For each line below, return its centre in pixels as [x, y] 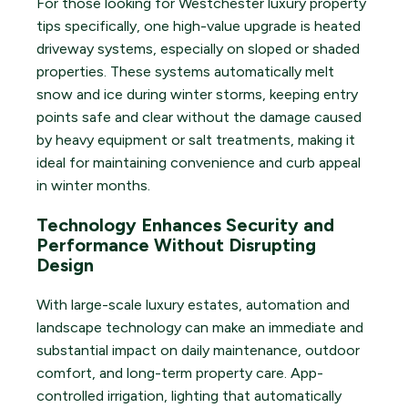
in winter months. [93, 186]
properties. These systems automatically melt [185, 72]
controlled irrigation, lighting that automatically [189, 396]
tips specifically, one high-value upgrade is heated [199, 26]
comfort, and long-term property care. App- [180, 373]
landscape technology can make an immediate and [200, 328]
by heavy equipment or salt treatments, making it [196, 140]
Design [65, 265]
